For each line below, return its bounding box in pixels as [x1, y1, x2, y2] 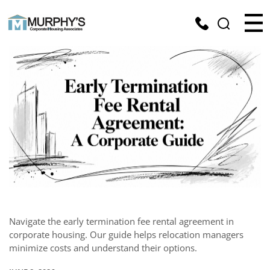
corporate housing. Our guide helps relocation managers [9, 228, 243, 241]
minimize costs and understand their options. [9, 242, 197, 254]
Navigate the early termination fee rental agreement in [9, 215, 234, 228]
